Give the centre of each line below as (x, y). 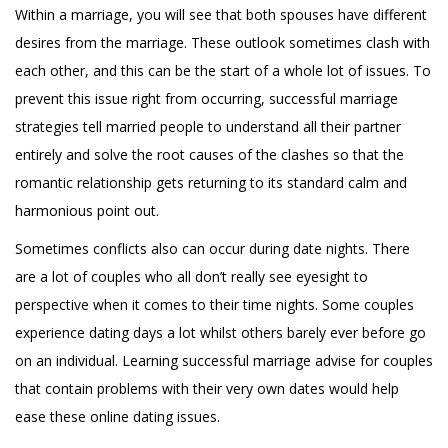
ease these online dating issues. (117, 416)
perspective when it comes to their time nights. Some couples (214, 304)
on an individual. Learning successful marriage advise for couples (224, 360)
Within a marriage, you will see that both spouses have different (221, 14)
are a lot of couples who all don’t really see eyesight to (191, 276)
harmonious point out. (87, 210)
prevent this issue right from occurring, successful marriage (206, 98)
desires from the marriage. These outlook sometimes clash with (222, 42)
